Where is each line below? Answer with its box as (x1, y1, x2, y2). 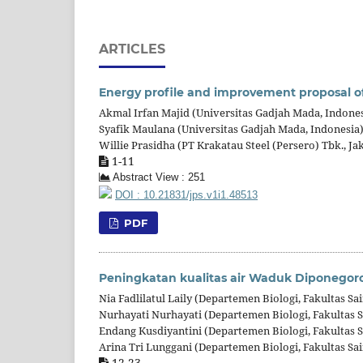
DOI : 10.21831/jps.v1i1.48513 (115, 189, 258, 201)
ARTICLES (99, 41, 165, 57)
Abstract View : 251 (110, 171, 205, 183)
